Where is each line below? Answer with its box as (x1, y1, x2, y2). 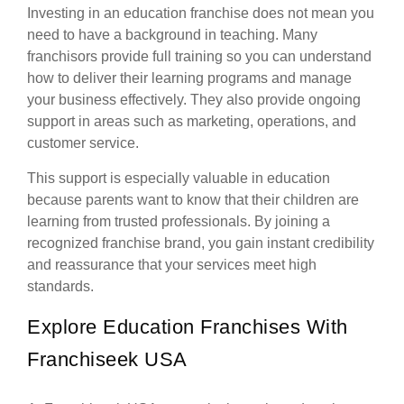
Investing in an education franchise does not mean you (27, 5, 374, 22)
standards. (27, 279, 94, 295)
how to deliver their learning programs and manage (27, 70, 352, 87)
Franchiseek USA (27, 348, 188, 372)
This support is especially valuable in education (27, 170, 330, 187)
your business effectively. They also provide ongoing (27, 92, 361, 108)
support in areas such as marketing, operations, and (27, 114, 356, 130)
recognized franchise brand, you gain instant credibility (27, 235, 374, 252)
